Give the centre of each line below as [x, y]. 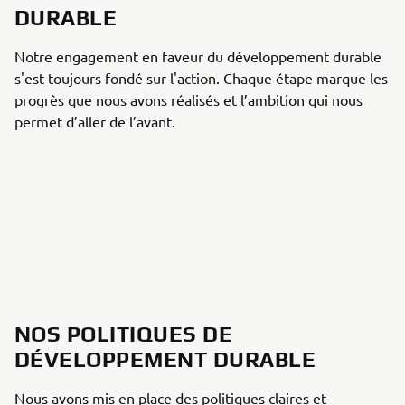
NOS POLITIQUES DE [124, 334]
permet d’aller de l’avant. [97, 122]
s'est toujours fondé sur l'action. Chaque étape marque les [201, 78]
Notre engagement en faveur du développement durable [198, 57]
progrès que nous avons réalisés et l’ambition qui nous [188, 100]
